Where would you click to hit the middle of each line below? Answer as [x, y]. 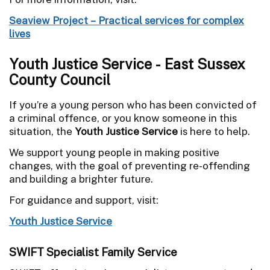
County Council [60, 79]
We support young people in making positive [114, 152]
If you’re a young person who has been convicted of [133, 105]
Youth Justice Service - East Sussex [127, 64]
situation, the [42, 131]
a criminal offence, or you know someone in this [123, 118]
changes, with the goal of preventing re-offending [130, 165]
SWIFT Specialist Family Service [93, 252]
